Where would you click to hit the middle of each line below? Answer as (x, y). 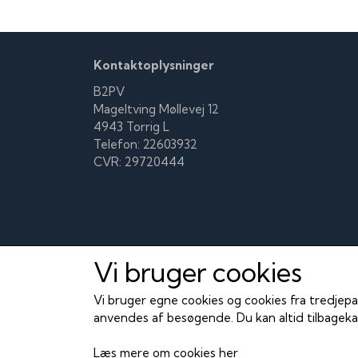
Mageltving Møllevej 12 (156, 109)
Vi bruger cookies (198, 272)
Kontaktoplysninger (153, 65)
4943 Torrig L (131, 127)
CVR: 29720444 (139, 162)
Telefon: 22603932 (145, 144)
